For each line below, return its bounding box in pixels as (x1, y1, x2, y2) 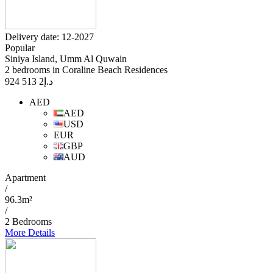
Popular (5, 43, 35, 54)
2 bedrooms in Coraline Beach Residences (5, 65, 168, 76)
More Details (5, 227, 55, 238)
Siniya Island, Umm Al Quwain (5, 54, 127, 65)
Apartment (5, 172, 46, 183)
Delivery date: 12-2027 (5, 32, 94, 43)
